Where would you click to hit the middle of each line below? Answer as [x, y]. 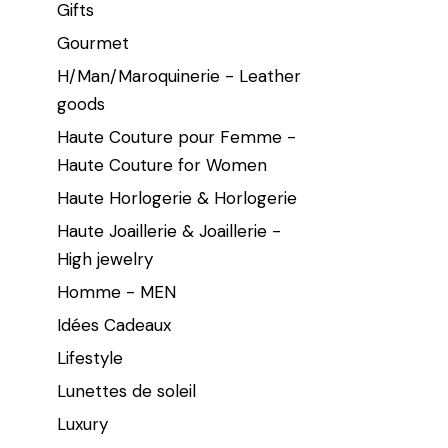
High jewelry [105, 258]
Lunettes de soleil [126, 390]
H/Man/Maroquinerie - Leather [179, 75]
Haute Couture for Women [162, 164]
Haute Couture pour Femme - [176, 136]
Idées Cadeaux [114, 324]
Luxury [82, 423]
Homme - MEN [116, 291]
